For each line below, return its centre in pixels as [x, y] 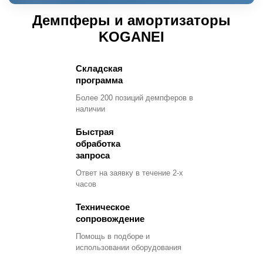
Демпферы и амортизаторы [131, 20]
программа [99, 80]
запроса [93, 155]
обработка [98, 143]
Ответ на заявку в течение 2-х [129, 173]
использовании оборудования [129, 247]
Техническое [103, 207]
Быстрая [95, 131]
